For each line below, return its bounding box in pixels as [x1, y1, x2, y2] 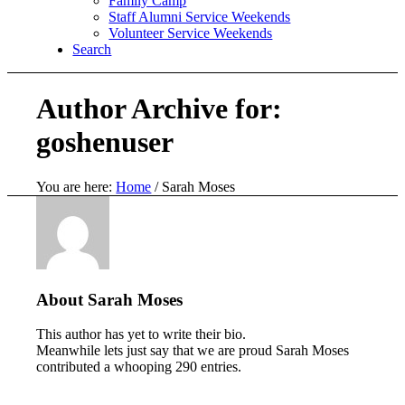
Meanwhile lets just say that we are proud [36, 343, 277, 359]
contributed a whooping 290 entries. [36, 359, 242, 375]
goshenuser [36, 126, 174, 159]
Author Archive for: [36, 92, 283, 126]
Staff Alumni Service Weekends [108, 9, 291, 24]
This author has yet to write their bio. [36, 326, 247, 343]
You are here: [36, 178, 113, 194]
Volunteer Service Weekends [108, 25, 273, 41]
